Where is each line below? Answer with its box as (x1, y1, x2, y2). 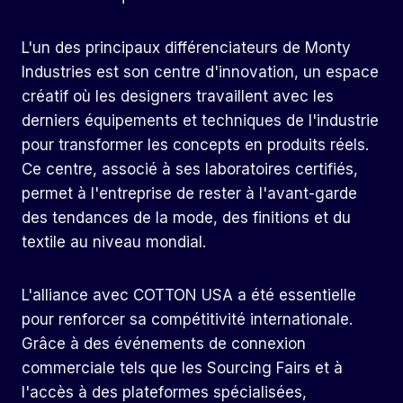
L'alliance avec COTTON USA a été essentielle (22, 286, 356, 305)
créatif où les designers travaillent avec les (22, 87, 334, 106)
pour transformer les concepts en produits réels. (22, 136, 369, 155)
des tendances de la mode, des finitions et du (22, 209, 351, 228)
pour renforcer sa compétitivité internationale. (22, 310, 353, 329)
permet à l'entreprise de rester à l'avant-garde (22, 184, 357, 203)
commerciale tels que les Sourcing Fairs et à (22, 359, 343, 378)
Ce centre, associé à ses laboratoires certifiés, (22, 160, 358, 179)
